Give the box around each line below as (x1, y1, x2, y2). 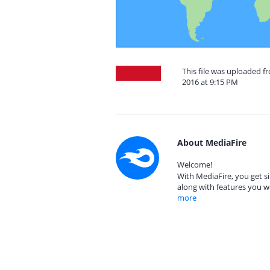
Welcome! (177, 159, 212, 170)
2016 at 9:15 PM (182, 77, 238, 87)
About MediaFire (177, 137, 246, 148)
